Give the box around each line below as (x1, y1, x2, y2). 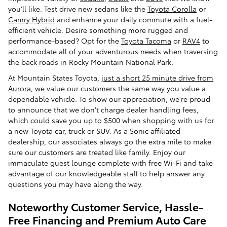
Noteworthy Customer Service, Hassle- (8, 199, 203, 214)
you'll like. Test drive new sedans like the (8, 4, 147, 14)
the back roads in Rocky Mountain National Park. (8, 57, 173, 67)
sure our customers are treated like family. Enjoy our (8, 147, 185, 158)
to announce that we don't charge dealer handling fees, (8, 104, 199, 115)
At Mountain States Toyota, (8, 72, 101, 83)
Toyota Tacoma (121, 35, 171, 46)
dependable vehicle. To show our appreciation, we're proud (8, 94, 210, 104)
